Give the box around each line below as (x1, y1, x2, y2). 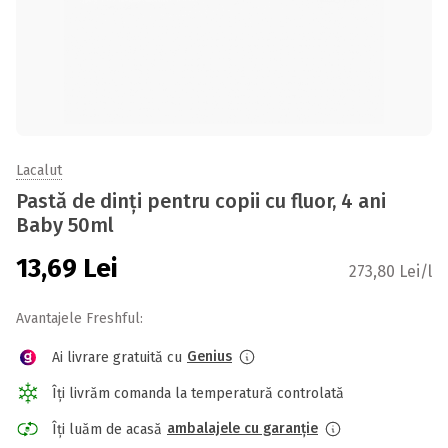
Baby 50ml (16, 213, 114, 237)
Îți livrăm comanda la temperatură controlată (52, 384, 344, 402)
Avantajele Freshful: (16, 310, 143, 327)
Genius (187, 348, 232, 365)
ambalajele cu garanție (167, 420, 318, 437)
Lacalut (16, 162, 62, 179)
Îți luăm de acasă (52, 420, 162, 438)
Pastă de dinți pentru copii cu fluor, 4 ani (16, 189, 386, 213)
